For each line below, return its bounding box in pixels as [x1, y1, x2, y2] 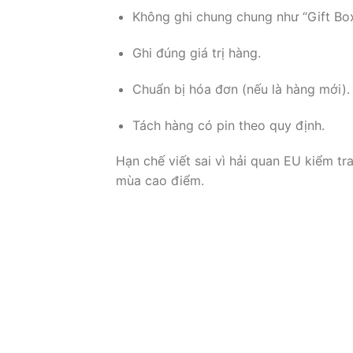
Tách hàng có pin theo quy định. [132, 117, 325, 133]
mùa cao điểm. [116, 173, 204, 189]
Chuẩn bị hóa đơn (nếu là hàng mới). [132, 80, 350, 97]
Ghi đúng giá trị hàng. [132, 45, 261, 61]
